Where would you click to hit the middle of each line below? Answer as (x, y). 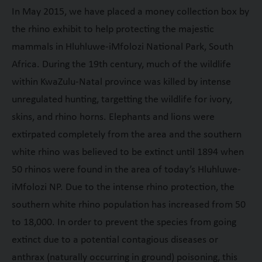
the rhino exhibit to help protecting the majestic (113, 29)
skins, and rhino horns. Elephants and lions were (113, 117)
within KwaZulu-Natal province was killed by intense (121, 82)
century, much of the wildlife (169, 64)
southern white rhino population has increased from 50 (128, 205)
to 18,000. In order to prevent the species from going (124, 222)
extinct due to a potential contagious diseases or (115, 240)
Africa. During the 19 (55, 64)
